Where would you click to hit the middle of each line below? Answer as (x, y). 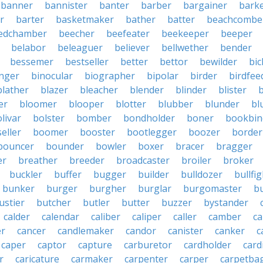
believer (132, 48)
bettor (174, 62)
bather (141, 19)
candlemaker (86, 231)
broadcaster (143, 160)
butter (136, 203)
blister (232, 90)
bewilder (218, 62)
